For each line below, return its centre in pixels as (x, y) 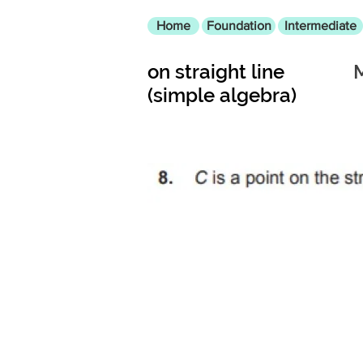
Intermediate (320, 26)
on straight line (216, 72)
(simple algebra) (222, 95)
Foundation (239, 26)
